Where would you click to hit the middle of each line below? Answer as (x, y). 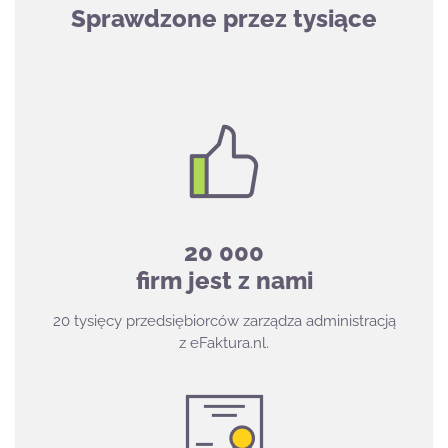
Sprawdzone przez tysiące (224, 18)
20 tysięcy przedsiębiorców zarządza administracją (224, 320)
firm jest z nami (224, 280)
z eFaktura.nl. (224, 342)
